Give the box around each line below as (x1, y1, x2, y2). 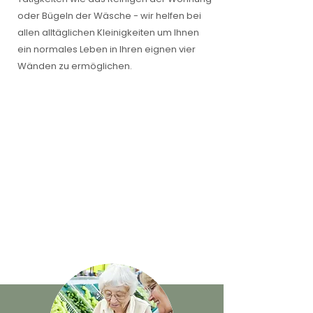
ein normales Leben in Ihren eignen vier (17, 43, 196, 56)
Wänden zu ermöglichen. (17, 59, 132, 73)
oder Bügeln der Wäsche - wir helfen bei (17, 9, 201, 22)
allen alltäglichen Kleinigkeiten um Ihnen (17, 26, 199, 39)
